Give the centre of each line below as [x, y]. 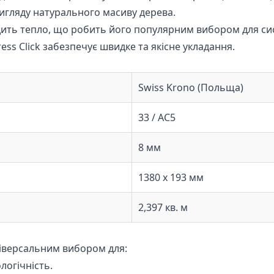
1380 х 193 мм [171, 177]
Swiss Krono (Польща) [191, 87]
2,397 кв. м [163, 207]
